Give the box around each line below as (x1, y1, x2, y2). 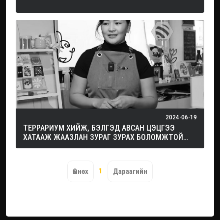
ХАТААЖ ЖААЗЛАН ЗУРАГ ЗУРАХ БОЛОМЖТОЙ (23, 133, 183, 142)
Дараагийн (113, 167, 147, 176)
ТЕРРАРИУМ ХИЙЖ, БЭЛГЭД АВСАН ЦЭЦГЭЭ (23, 123, 175, 133)
